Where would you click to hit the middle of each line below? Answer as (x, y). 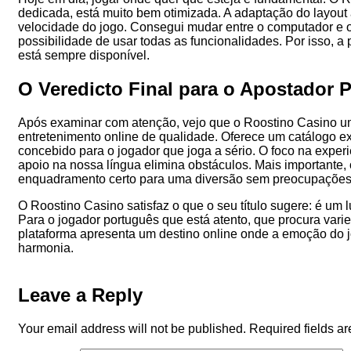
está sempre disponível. (84, 56)
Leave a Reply (80, 295)
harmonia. (46, 248)
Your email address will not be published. (132, 328)
